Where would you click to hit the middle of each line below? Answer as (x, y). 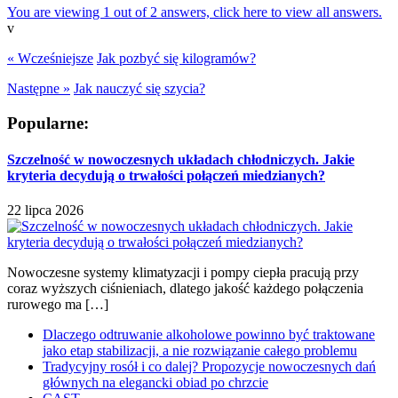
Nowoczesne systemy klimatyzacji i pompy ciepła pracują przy (183, 273)
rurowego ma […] (58, 305)
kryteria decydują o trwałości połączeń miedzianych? (166, 175)
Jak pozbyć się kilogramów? (176, 58)
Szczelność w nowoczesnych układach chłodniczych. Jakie (181, 159)
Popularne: (48, 123)
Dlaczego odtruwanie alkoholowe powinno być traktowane (209, 335)
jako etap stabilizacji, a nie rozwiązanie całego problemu (200, 351)
